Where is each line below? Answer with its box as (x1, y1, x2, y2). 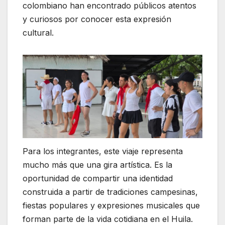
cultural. (23, 28, 54, 38)
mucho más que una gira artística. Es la (23, 159, 172, 170)
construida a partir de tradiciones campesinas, (23, 186, 198, 197)
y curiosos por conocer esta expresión (23, 14, 171, 25)
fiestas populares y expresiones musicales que (23, 200, 200, 210)
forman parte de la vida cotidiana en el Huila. (23, 213, 193, 224)
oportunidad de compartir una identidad (23, 173, 173, 183)
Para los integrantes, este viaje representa (23, 146, 183, 156)
